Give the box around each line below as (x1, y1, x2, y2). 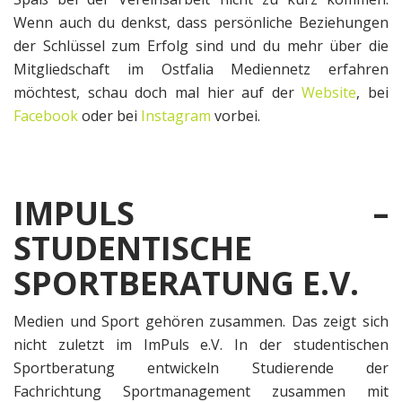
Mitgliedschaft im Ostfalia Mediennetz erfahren (13, 59, 389, 80)
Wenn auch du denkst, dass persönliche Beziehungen (13, 13, 389, 33)
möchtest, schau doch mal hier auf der (13, 83, 302, 103)
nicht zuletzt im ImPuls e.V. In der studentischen (13, 335, 389, 355)
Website (301, 83, 357, 103)
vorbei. (211, 106, 260, 127)
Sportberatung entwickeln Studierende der (13, 358, 389, 379)
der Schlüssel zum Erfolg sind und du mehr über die (13, 36, 389, 57)
